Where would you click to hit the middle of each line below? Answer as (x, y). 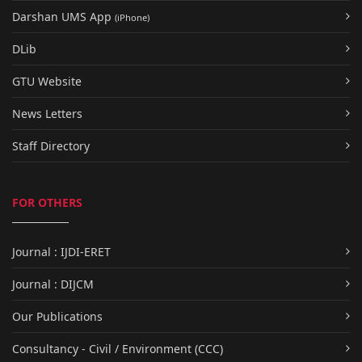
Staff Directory (51, 145)
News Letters (47, 113)
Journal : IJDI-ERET (61, 251)
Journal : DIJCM (53, 284)
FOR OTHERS (47, 202)
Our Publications (57, 316)
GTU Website (47, 81)
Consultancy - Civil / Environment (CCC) (118, 348)
